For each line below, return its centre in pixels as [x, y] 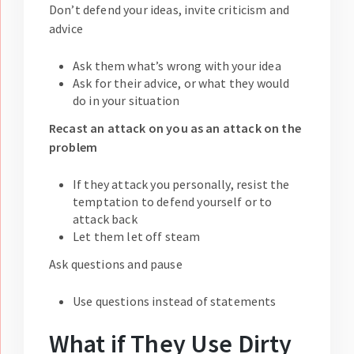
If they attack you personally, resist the [181, 185]
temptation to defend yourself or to [173, 202]
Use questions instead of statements [175, 301]
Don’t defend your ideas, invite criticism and [169, 10]
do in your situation [126, 101]
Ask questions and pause [116, 264]
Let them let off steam [137, 237]
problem [73, 147]
